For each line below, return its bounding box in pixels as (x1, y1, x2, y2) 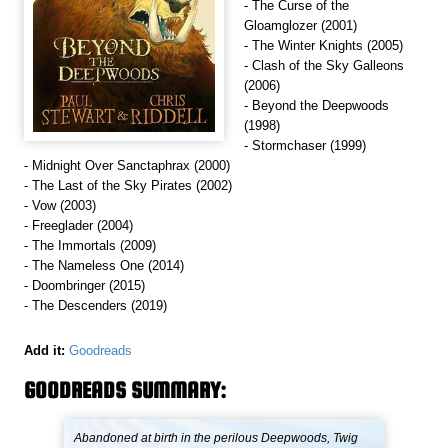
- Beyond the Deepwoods (244, 98, 389, 114)
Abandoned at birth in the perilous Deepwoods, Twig (74, 431, 359, 446)
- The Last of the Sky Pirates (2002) (24, 178, 233, 194)
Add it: (24, 343, 66, 359)
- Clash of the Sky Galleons (244, 58, 404, 74)
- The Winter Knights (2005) (244, 38, 403, 54)
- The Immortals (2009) (24, 238, 157, 254)
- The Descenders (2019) (24, 298, 168, 314)
